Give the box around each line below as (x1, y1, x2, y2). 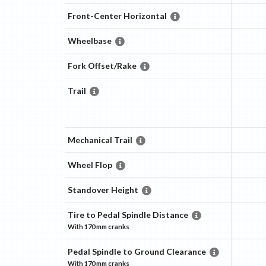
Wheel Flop (67, 160, 112, 170)
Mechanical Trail (67, 135, 132, 145)
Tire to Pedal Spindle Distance (67, 210, 188, 220)
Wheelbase (67, 36, 112, 46)
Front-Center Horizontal (67, 11, 167, 21)
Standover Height (67, 185, 138, 195)
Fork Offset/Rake (67, 61, 137, 71)
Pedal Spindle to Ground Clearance (67, 246, 206, 257)
